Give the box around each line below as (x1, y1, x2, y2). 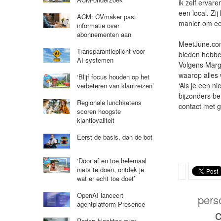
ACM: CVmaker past (76, 11, 136, 21)
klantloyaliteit (76, 115, 114, 125)
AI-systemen (76, 55, 113, 65)
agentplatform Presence (76, 199, 145, 209)
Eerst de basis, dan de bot (76, 132, 152, 142)
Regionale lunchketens (76, 97, 142, 107)
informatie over (76, 20, 119, 30)
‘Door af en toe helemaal (76, 156, 147, 166)
